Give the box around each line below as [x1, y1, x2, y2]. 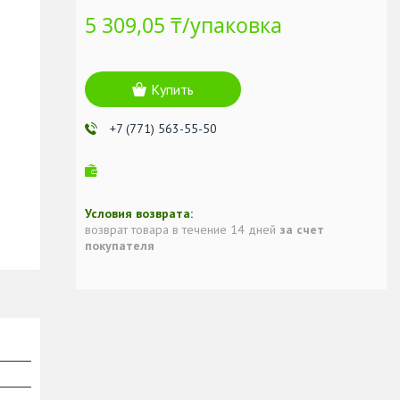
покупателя [85, 237, 154, 254]
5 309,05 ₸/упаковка [85, 10, 282, 39]
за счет [279, 221, 324, 237]
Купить [151, 79, 194, 98]
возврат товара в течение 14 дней [85, 221, 279, 237]
